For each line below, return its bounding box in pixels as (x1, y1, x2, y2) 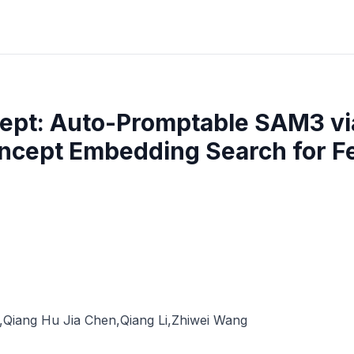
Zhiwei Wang (171, 312, 247, 328)
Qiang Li (120, 312, 168, 328)
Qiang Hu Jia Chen (3, 312, 116, 328)
